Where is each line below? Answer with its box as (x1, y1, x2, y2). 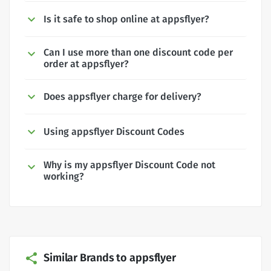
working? (44, 171, 84, 183)
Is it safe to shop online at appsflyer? (44, 13, 209, 25)
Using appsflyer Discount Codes (44, 126, 184, 138)
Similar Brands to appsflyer (44, 250, 177, 264)
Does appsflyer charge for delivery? (44, 91, 201, 103)
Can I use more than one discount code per (44, 46, 233, 58)
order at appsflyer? (44, 57, 129, 70)
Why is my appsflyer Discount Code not (44, 159, 215, 171)
